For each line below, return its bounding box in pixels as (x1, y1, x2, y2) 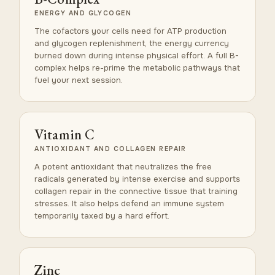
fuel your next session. (34, 74, 123, 85)
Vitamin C (34, 125, 95, 144)
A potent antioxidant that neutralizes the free (34, 161, 212, 172)
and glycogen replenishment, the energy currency (34, 37, 230, 48)
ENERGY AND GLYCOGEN (34, 9, 132, 17)
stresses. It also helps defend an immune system (34, 198, 225, 209)
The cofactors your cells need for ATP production (34, 25, 227, 36)
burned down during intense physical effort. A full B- (34, 50, 239, 61)
